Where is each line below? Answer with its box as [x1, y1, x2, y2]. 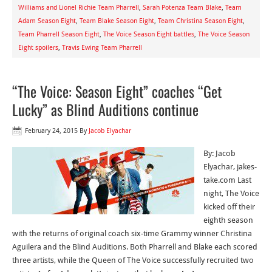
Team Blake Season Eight [80, 17, 154, 25]
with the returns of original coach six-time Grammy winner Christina [12, 229, 252, 238]
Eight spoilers [18, 44, 58, 52]
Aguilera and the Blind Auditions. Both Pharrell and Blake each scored [12, 242, 257, 251]
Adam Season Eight [18, 17, 76, 25]
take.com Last [203, 175, 251, 185]
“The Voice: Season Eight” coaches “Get [12, 80, 222, 102]
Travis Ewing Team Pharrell [62, 44, 142, 52]
